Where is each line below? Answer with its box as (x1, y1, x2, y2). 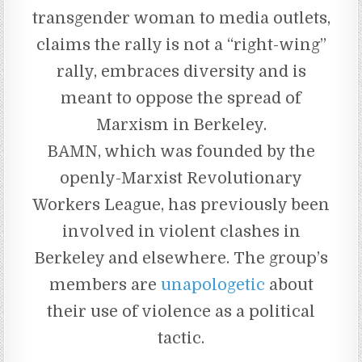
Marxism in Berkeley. (95, 116, 267, 135)
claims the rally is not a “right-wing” (36, 36, 326, 55)
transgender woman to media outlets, (32, 9, 330, 28)
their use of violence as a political (47, 302, 315, 322)
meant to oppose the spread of (61, 89, 301, 108)
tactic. (158, 329, 204, 348)
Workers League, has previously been (32, 196, 330, 215)
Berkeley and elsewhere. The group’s (34, 249, 328, 268)
